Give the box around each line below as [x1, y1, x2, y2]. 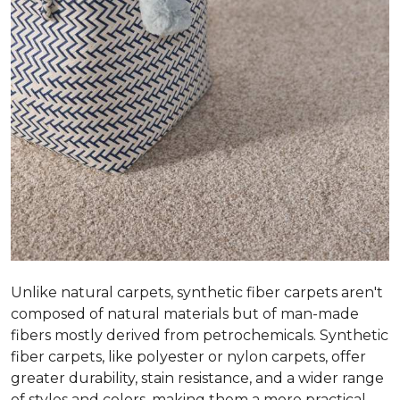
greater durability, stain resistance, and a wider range [11, 370, 384, 387]
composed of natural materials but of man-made [11, 305, 359, 322]
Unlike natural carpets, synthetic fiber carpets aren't [11, 284, 383, 301]
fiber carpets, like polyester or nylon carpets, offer [11, 348, 366, 365]
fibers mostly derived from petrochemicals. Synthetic [11, 327, 388, 344]
